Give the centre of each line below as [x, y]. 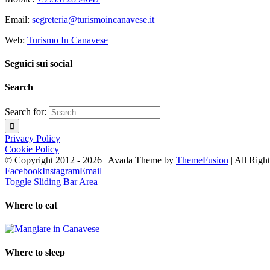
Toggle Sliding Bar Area [51, 181]
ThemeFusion [202, 160]
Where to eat [31, 205]
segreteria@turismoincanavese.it [93, 19]
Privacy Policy [33, 138]
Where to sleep [35, 253]
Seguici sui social [39, 64]
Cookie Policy [32, 149]
